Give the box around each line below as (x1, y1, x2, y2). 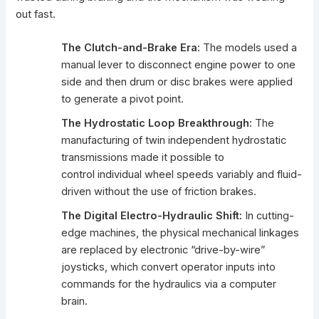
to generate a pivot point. (61, 93, 184, 106)
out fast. (16, 7, 56, 21)
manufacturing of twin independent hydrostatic (61, 134, 287, 147)
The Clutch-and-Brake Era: (61, 41, 201, 55)
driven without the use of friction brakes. (61, 185, 257, 199)
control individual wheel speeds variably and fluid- (61, 168, 303, 182)
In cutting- (242, 209, 295, 223)
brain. (61, 295, 88, 308)
